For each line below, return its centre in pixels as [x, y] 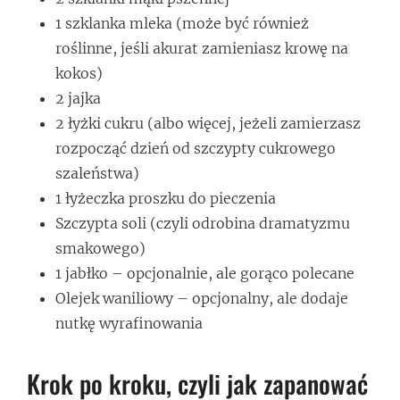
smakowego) [100, 248]
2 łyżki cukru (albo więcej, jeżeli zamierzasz [208, 123]
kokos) [79, 73]
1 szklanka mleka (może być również [182, 23]
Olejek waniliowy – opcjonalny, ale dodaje [202, 298]
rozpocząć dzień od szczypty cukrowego [196, 148]
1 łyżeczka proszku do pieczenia [166, 198]
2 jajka [78, 98]
